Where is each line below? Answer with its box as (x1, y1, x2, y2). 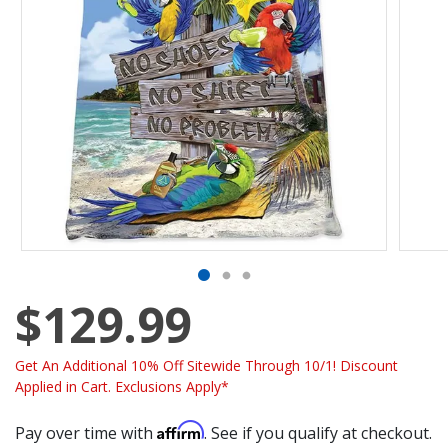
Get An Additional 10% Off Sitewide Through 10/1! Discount (15, 355, 398, 375)
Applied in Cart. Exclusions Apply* (15, 376, 229, 396)
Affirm (157, 419, 204, 440)
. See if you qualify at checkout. (204, 421, 432, 444)
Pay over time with (15, 421, 157, 444)
